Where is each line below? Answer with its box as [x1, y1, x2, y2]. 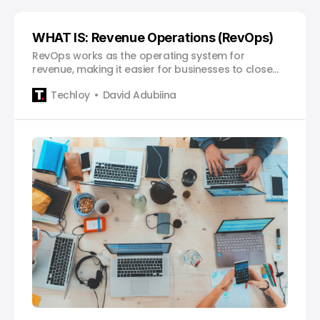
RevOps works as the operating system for [32, 49, 245, 64]
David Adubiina [102, 87, 176, 102]
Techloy [51, 87, 91, 102]
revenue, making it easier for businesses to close [32, 62, 273, 77]
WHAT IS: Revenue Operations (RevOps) [32, 30, 274, 46]
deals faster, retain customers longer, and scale [32, 76, 271, 91]
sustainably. [32, 89, 91, 104]
